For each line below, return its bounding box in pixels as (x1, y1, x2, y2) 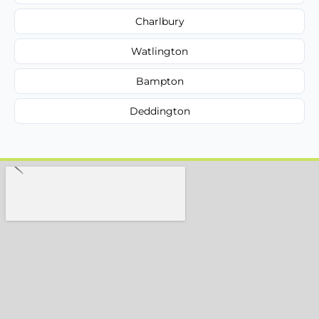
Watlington (131, 44, 188, 58)
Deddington (129, 104, 190, 117)
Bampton (135, 74, 184, 88)
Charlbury (135, 14, 184, 28)
